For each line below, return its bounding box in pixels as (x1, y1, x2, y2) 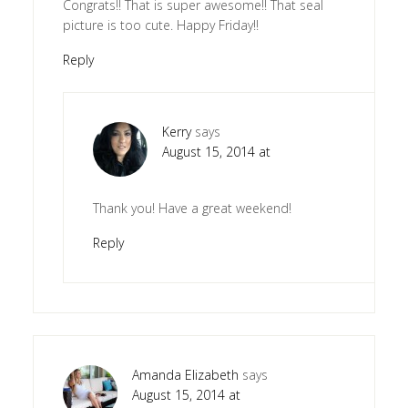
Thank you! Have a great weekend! (92, 199, 291, 217)
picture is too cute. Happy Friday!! (62, 15, 259, 34)
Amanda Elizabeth (131, 365, 239, 383)
